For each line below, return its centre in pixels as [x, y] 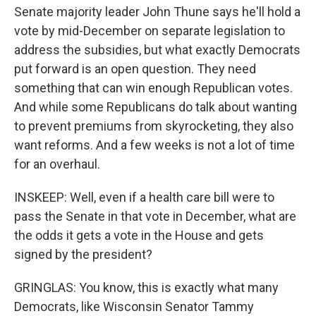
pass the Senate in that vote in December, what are [155, 216]
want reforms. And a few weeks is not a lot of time [154, 145]
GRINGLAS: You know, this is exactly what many [146, 287]
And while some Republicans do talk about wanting [156, 107]
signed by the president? [83, 254]
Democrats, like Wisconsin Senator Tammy [134, 306]
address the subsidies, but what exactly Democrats [157, 50]
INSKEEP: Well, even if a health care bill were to [144, 197]
